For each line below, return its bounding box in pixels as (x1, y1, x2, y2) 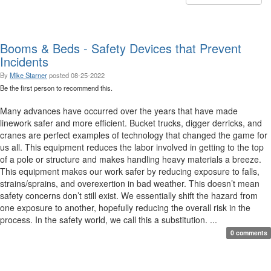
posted (49, 70, 71, 80)
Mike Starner (10, 70, 47, 80)
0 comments (230, 227, 267, 237)
